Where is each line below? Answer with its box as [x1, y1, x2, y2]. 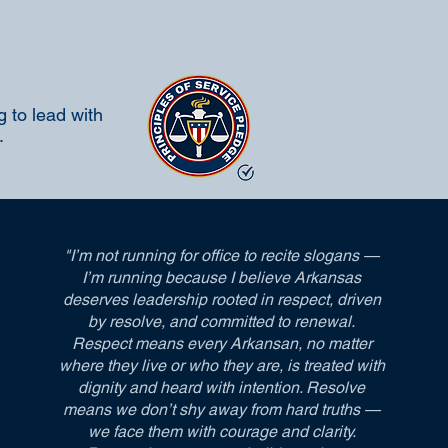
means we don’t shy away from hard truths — [63, 400, 381, 419]
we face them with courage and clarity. [87, 422, 356, 441]
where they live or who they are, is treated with [58, 356, 385, 375]
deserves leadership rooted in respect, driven [62, 290, 381, 309]
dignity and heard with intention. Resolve [78, 378, 366, 397]
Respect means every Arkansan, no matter [71, 334, 372, 353]
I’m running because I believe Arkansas [82, 268, 362, 287]
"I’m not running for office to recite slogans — [64, 246, 380, 265]
